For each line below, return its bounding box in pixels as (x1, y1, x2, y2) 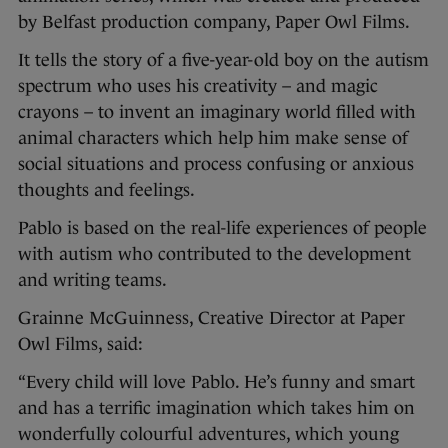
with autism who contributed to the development (18, 244, 411, 265)
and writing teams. (18, 270, 167, 291)
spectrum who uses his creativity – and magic (18, 76, 378, 97)
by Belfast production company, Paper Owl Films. (18, 12, 410, 33)
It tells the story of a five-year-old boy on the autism (18, 50, 429, 71)
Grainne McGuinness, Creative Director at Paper (18, 308, 405, 329)
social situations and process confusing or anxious (18, 154, 414, 175)
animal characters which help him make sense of (18, 128, 408, 149)
